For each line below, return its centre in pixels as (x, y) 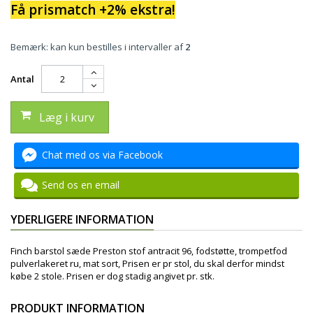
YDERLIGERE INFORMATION (82, 219)
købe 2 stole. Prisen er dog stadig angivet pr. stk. (114, 276)
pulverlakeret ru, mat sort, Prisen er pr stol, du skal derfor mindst (147, 263)
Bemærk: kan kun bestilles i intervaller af (98, 47)
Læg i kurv (67, 117)
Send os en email (81, 185)
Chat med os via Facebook (102, 155)
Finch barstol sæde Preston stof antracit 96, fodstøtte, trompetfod (149, 251)
